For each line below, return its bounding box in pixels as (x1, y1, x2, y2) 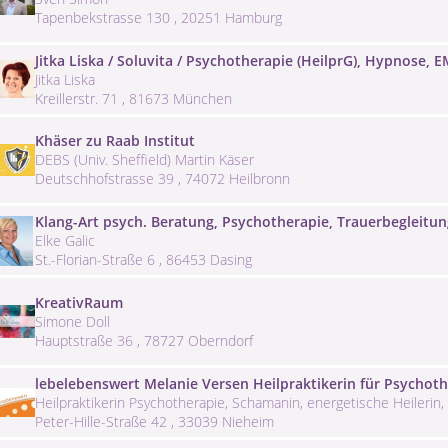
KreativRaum (35, 293, 123, 313)
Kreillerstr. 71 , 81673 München (35, 88, 232, 108)
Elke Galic (35, 231, 95, 251)
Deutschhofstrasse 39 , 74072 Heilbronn (35, 169, 290, 189)
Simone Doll (35, 312, 110, 332)
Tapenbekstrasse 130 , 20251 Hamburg (35, 7, 282, 27)
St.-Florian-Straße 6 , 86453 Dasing (35, 250, 252, 270)
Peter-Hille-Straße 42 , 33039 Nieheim (35, 411, 274, 431)
